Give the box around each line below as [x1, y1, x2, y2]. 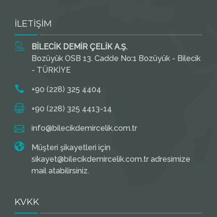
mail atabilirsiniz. [31, 166, 89, 175]
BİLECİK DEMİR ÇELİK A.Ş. [31, 42, 127, 51]
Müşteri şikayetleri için [31, 143, 110, 152]
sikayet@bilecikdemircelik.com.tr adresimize [31, 155, 190, 164]
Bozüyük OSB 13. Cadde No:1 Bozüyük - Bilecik [31, 54, 201, 63]
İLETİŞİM [15, 18, 52, 29]
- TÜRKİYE [31, 65, 71, 75]
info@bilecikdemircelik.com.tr [31, 124, 137, 133]
